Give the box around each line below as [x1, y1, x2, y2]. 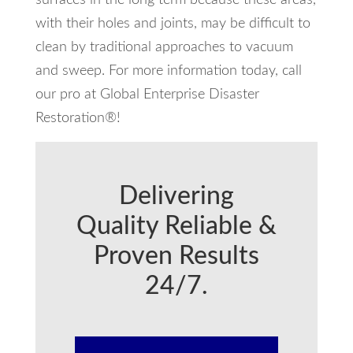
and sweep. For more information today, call [35, 63, 302, 78]
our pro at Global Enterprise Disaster [35, 87, 259, 102]
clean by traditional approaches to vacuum [35, 39, 293, 54]
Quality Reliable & [76, 213, 277, 239]
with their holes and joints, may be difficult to [35, 16, 310, 31]
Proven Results [93, 243, 259, 269]
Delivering [118, 183, 234, 209]
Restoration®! [35, 110, 121, 125]
